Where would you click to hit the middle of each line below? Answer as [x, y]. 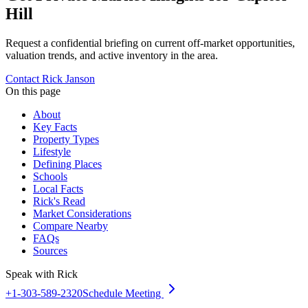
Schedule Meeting [123, 294]
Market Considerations [82, 214]
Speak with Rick [42, 274]
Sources [50, 251]
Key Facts [55, 127]
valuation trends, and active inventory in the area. [112, 56]
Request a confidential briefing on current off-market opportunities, [150, 43]
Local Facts [58, 189]
